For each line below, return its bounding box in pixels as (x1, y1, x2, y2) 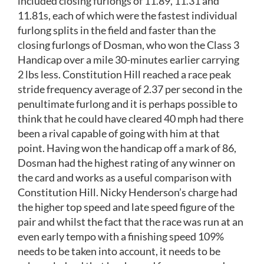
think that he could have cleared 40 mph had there (18, 112, 243, 126)
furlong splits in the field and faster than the (18, 24, 216, 37)
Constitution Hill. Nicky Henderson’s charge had (18, 186, 237, 199)
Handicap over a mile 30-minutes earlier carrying (18, 53, 239, 67)
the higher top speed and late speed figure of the (18, 200, 235, 214)
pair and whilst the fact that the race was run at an (18, 215, 243, 229)
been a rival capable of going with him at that (18, 127, 220, 140)
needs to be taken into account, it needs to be (18, 245, 220, 258)
